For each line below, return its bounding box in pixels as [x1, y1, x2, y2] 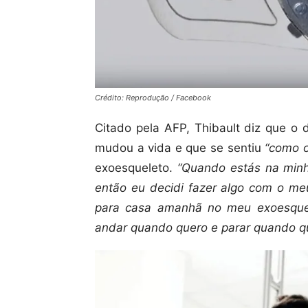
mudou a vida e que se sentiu [95, 141, 265, 155]
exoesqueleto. [95, 161, 177, 175]
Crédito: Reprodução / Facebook [95, 93, 211, 103]
